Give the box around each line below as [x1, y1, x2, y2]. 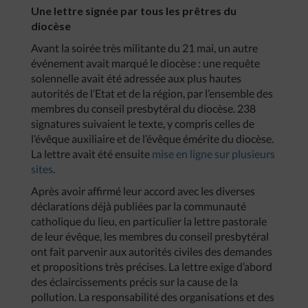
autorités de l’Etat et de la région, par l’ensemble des [31, 86, 273, 100]
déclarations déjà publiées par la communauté [31, 199, 246, 212]
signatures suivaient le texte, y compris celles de [31, 116, 254, 130]
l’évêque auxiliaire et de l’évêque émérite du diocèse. [31, 131, 274, 145]
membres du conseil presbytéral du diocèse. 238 [31, 101, 256, 115]
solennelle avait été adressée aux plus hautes [31, 71, 241, 85]
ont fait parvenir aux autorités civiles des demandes [31, 244, 272, 258]
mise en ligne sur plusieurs [152, 146, 275, 160]
